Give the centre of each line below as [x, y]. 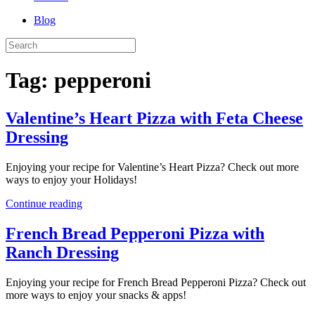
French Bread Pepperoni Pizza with [135, 233]
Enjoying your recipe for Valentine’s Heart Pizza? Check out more [152, 167]
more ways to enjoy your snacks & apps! [96, 295]
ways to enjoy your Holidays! [71, 179]
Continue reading [44, 203]
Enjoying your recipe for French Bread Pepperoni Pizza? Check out [156, 282]
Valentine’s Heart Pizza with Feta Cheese [154, 118]
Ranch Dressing [62, 252]
